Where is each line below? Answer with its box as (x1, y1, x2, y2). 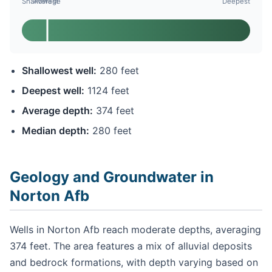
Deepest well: (22, 84, 84, 97)
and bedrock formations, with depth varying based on (10, 256, 258, 269)
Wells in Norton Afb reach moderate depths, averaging (10, 223, 261, 236)
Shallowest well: (22, 64, 97, 77)
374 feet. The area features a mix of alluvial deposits (10, 240, 252, 253)
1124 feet (84, 84, 129, 97)
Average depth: (22, 104, 93, 117)
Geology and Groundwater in (10, 168, 214, 186)
